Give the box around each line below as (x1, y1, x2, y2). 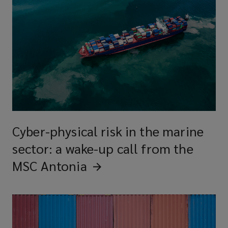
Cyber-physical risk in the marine (12, 122, 204, 139)
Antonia (40, 156, 87, 174)
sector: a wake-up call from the (12, 139, 193, 157)
